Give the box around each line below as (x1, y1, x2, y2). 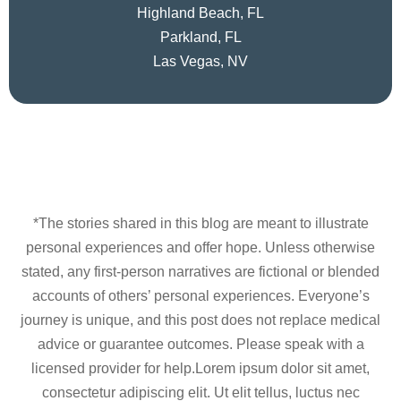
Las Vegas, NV (153, 53, 248, 69)
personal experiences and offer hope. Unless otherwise (26, 239, 375, 255)
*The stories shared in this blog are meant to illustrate (32, 215, 369, 231)
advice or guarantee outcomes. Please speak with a (37, 336, 364, 352)
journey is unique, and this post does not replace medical (21, 311, 380, 328)
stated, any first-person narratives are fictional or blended (21, 263, 380, 279)
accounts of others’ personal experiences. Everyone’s (31, 287, 370, 303)
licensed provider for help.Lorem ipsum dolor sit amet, (31, 360, 370, 376)
